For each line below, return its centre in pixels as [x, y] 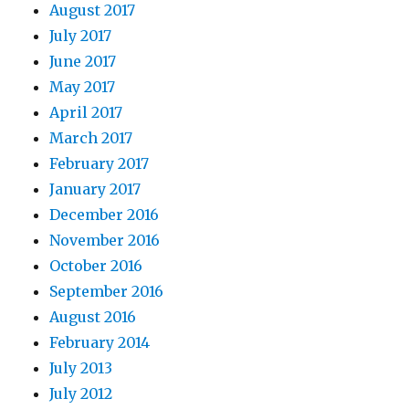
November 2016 [105, 240]
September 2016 [107, 291]
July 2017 [81, 36]
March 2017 [91, 138]
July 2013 [81, 368]
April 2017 [86, 112]
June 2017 [83, 61]
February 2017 [100, 163]
